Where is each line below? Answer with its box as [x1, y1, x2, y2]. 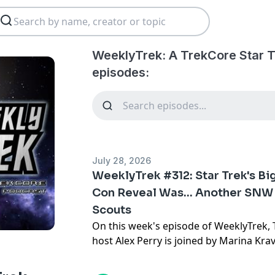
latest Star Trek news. [92, 249, 192, 262]
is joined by [162, 234, 220, 247]
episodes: [92, 65, 150, 80]
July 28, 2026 [92, 155, 152, 166]
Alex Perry [115, 234, 163, 247]
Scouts [92, 203, 132, 217]
